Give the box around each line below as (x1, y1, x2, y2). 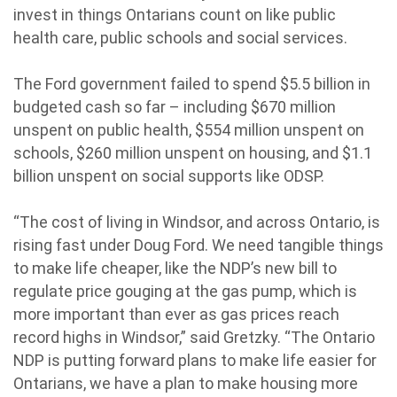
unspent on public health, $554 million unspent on (13, 121, 364, 139)
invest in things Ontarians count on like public (13, 5, 336, 24)
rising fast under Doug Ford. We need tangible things (13, 236, 384, 254)
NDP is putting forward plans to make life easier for (13, 351, 377, 370)
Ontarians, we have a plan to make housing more (13, 374, 358, 393)
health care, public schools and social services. (13, 28, 347, 47)
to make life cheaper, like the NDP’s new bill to (13, 259, 337, 277)
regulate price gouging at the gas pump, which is (13, 282, 357, 300)
